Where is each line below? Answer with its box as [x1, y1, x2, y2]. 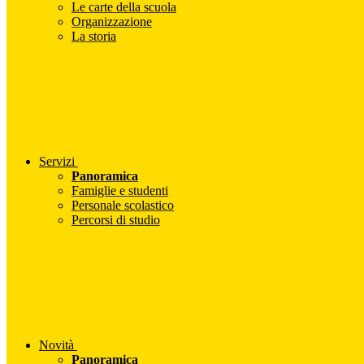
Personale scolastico [71, 198, 174, 213]
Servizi [39, 154, 75, 169]
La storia [71, 29, 116, 44]
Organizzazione [71, 15, 152, 29]
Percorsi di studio [71, 213, 160, 227]
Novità [39, 338, 74, 353]
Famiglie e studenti [71, 184, 168, 198]
